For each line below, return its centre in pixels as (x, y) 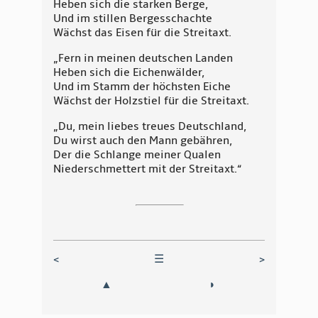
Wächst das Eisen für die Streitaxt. (142, 33)
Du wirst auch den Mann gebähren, (143, 141)
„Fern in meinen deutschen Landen (143, 59)
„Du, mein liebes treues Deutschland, (150, 127)
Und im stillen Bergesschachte (133, 19)
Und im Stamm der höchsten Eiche (142, 87)
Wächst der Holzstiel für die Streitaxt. (151, 101)
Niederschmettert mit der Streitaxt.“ (147, 169)
